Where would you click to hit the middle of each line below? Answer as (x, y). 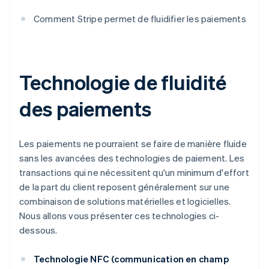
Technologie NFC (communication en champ (131, 259)
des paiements (85, 109)
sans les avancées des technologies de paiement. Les (132, 158)
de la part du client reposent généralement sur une (125, 187)
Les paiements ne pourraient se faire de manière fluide (133, 144)
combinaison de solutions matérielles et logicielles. (125, 201)
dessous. (38, 230)
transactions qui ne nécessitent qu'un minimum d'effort (134, 173)
